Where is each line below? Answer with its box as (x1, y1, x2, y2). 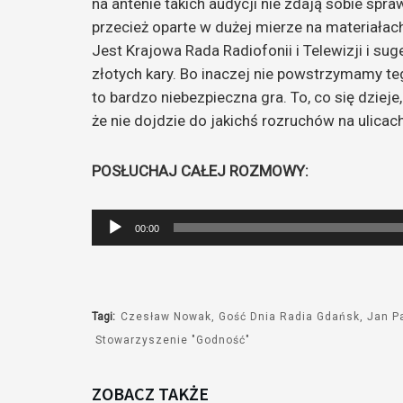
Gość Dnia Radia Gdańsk (219, 309, 361, 323)
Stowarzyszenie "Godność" (95, 333, 251, 346)
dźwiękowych (91, 257, 175, 275)
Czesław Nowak (121, 309, 211, 323)
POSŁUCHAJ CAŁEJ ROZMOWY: (92, 162, 309, 181)
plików (91, 234, 132, 252)
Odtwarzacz (91, 210, 166, 228)
